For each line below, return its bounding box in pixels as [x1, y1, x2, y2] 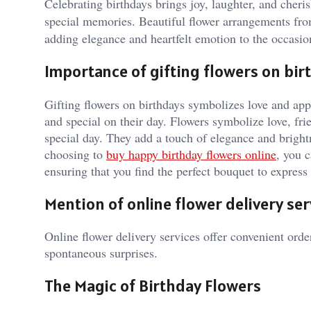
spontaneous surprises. [44, 244, 158, 262]
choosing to [44, 145, 106, 162]
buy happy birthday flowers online [106, 145, 276, 162]
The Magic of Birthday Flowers [44, 275, 261, 297]
